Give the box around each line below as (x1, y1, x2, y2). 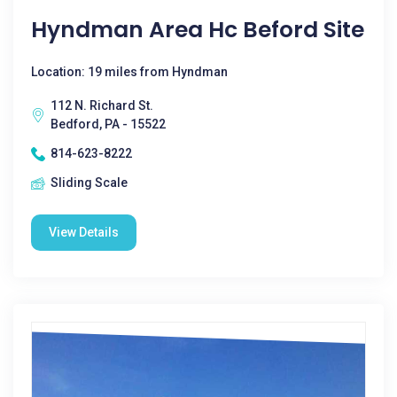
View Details (49, 225, 119, 239)
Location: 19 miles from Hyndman (31, 65, 228, 79)
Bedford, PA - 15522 (51, 117, 166, 131)
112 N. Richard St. (51, 98, 153, 113)
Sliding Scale (51, 175, 128, 190)
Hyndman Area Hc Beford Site (31, 14, 364, 45)
